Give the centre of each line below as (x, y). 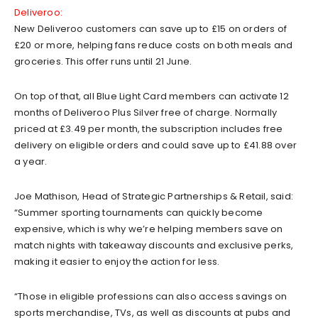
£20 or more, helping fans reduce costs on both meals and (154, 45)
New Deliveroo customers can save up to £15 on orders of (151, 29)
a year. (31, 162)
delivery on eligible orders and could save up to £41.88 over (156, 146)
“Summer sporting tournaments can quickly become (139, 213)
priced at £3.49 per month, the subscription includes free (149, 129)
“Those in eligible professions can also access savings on (151, 297)
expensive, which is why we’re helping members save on (149, 229)
